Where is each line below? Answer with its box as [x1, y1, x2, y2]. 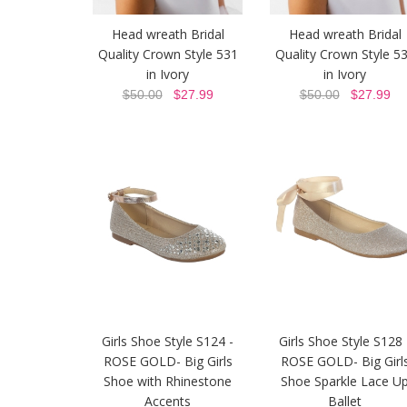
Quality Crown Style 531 [97, 45, 238, 64]
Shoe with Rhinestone [104, 372, 232, 391]
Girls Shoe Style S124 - [102, 333, 233, 351]
